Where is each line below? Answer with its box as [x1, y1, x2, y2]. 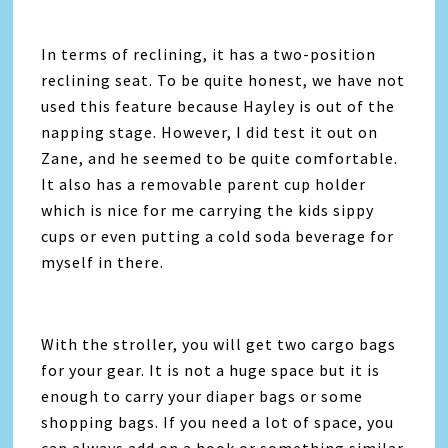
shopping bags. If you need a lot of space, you [41, 412, 395, 433]
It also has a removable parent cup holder [41, 174, 367, 195]
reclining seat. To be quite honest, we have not [41, 70, 406, 91]
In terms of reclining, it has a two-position [41, 44, 377, 65]
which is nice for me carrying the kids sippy [41, 200, 375, 221]
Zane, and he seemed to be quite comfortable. [41, 148, 399, 169]
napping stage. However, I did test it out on [41, 122, 379, 143]
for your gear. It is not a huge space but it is [41, 360, 381, 381]
